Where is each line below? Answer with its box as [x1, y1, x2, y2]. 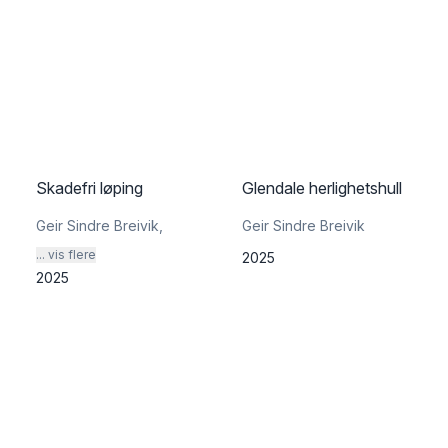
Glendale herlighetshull [242, 178, 402, 198]
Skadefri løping [36, 178, 143, 198]
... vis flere [36, 247, 96, 262]
